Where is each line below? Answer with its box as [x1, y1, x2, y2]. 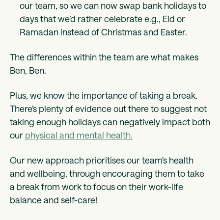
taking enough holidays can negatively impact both [10, 116, 210, 128]
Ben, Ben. [10, 65, 48, 76]
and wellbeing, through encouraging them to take [10, 168, 204, 179]
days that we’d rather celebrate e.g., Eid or [20, 13, 185, 25]
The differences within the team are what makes [10, 52, 198, 63]
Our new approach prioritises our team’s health [10, 155, 193, 166]
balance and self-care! [10, 194, 99, 206]
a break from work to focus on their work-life [10, 181, 183, 192]
